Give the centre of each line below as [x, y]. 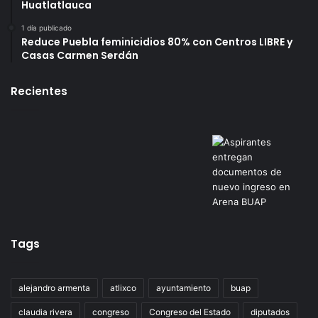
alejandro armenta [54, 288]
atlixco [123, 288]
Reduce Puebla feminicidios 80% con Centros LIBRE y [157, 42]
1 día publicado [46, 28]
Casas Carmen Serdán [80, 55]
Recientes [39, 91]
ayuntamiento [183, 288]
